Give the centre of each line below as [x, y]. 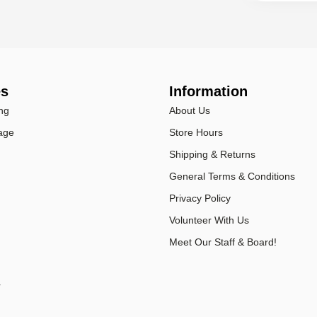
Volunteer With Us [209, 220]
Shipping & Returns [212, 155]
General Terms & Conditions [232, 177]
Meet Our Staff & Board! [223, 242]
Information [208, 92]
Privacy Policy [200, 198]
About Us [190, 111]
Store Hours [196, 133]
